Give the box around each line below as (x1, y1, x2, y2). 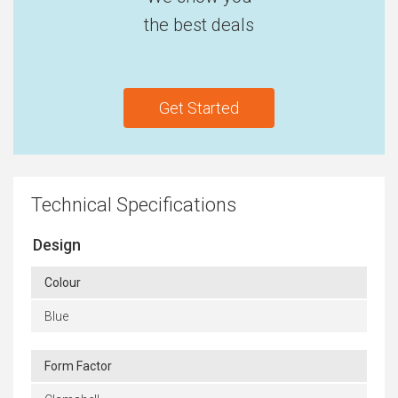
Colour (44, 275, 81, 291)
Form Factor (44, 359, 112, 374)
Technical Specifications (31, 194, 236, 217)
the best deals (144, 14, 254, 36)
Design (33, 235, 81, 255)
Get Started (159, 99, 239, 118)
